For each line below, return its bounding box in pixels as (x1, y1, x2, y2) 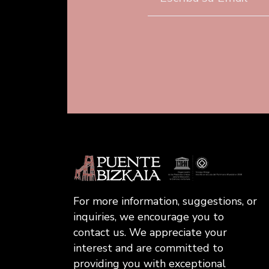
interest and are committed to (73, 241, 223, 256)
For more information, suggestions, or (73, 194, 257, 209)
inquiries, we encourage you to (73, 210, 224, 225)
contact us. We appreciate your (73, 225, 227, 240)
